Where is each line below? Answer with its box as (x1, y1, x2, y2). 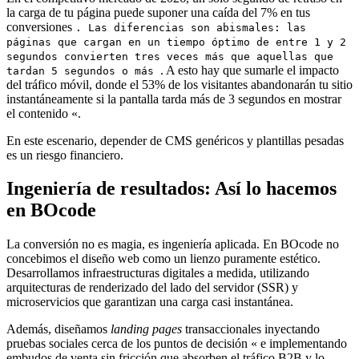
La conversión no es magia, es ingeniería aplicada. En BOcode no (6, 237, 339, 252)
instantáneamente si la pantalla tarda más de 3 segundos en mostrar (6, 91, 341, 106)
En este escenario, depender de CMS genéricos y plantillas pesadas (6, 133, 344, 147)
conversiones (6, 19, 75, 34)
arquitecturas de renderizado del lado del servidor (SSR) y (6, 280, 298, 295)
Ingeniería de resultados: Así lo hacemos (6, 178, 337, 200)
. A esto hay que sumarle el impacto (160, 63, 339, 77)
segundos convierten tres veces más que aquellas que (6, 50, 333, 63)
